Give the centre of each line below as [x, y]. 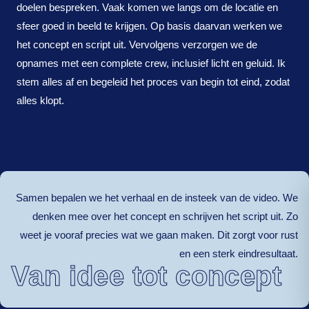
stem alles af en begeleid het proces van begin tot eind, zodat [153, 81]
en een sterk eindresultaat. [239, 254]
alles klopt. [40, 100]
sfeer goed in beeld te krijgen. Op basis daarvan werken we [149, 26]
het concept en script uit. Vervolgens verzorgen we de [137, 44]
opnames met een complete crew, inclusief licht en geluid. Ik [151, 63]
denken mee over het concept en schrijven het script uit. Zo [165, 217]
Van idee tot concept [147, 276]
